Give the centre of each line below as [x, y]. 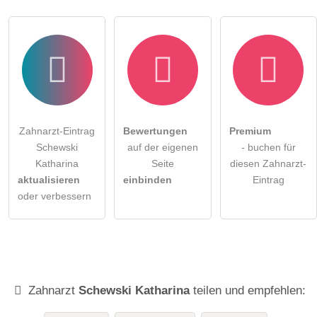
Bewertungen [156, 131]
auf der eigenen [162, 147]
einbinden [148, 180]
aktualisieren [49, 180]
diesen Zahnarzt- [269, 163]
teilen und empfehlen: [247, 290]
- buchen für [268, 147]
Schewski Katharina [134, 290]
